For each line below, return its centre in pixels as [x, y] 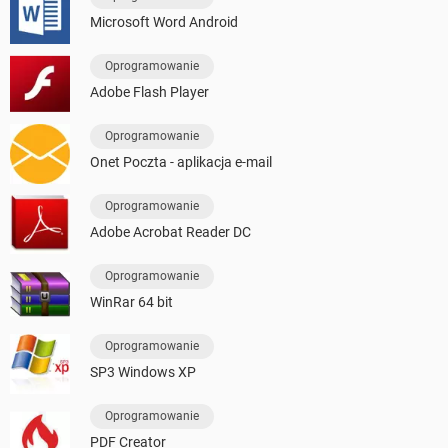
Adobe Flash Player [149, 92]
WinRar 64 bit [131, 302]
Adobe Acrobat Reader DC [170, 232]
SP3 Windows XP [143, 372]
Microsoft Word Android [164, 22]
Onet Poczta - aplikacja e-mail [181, 162]
